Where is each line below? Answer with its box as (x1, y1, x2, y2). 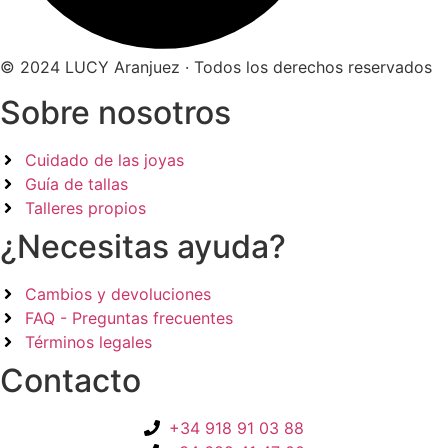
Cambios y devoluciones (25, 283, 211, 304)
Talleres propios (25, 197, 146, 218)
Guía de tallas (25, 173, 128, 194)
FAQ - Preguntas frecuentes (25, 307, 233, 328)
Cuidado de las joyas (25, 149, 184, 170)
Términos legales (25, 331, 152, 352)
